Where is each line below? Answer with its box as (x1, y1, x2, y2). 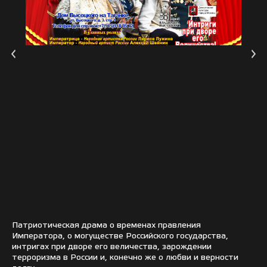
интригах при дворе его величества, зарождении (12, 243, 212, 252)
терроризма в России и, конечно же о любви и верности (12, 254, 238, 262)
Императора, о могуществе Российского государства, (12, 232, 228, 241)
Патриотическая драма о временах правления (12, 222, 201, 230)
